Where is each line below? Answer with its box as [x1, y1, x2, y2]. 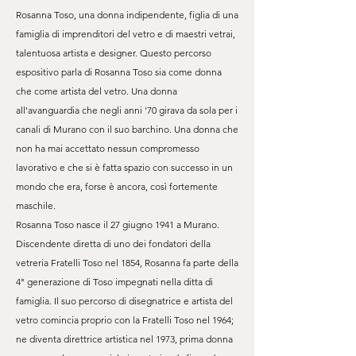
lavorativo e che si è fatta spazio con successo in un [16, 161, 233, 173]
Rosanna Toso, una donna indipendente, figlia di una [16, 9, 238, 21]
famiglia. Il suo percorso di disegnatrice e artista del [16, 295, 233, 307]
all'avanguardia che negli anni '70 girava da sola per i [16, 104, 238, 116]
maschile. [16, 199, 56, 211]
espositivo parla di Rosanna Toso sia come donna [16, 66, 222, 78]
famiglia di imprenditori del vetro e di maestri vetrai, [16, 28, 235, 40]
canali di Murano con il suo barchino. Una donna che [16, 123, 238, 135]
